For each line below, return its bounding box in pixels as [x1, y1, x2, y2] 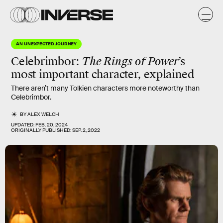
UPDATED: [11, 121, 35, 128]
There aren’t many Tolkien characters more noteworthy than [11, 84, 200, 93]
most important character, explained [11, 67, 194, 82]
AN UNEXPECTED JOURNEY [16, 40, 77, 46]
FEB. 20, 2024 [35, 121, 68, 128]
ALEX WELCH [27, 111, 60, 117]
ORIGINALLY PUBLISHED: [11, 127, 72, 133]
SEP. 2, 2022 [72, 127, 100, 133]
